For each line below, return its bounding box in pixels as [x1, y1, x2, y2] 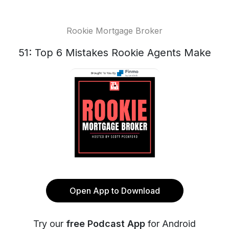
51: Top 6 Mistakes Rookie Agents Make [18, 47, 211, 59]
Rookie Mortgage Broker [66, 26, 163, 36]
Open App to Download [69, 186, 160, 196]
